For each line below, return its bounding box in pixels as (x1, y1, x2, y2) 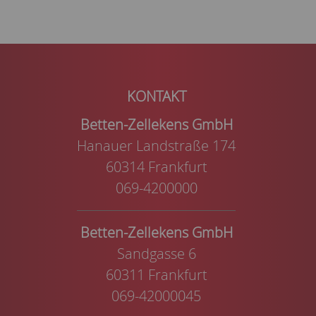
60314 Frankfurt (105, 157, 207, 176)
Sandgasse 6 (116, 243, 196, 263)
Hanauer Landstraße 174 (77, 135, 236, 155)
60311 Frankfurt (105, 265, 207, 284)
